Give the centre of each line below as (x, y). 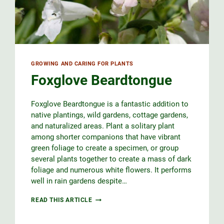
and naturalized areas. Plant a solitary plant (103, 126)
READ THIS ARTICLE (62, 200)
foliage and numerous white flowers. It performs (111, 170)
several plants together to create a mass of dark (111, 159)
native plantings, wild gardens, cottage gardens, (110, 115)
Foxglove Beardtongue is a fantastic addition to (110, 104)
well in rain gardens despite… (79, 181)
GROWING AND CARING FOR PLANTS (82, 63)
